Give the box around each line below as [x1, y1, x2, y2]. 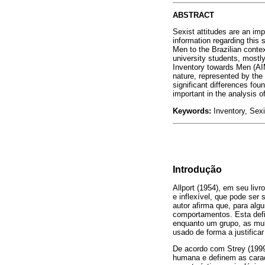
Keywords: [173, 106, 214, 115]
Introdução [173, 164, 222, 175]
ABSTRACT [173, 11, 214, 20]
